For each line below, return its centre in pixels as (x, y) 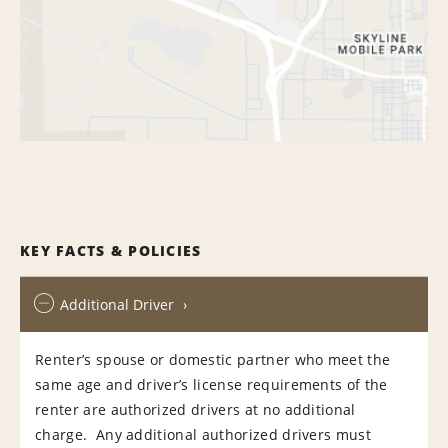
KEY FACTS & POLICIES (111, 250)
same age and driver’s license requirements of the (211, 384)
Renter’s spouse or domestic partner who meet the (213, 359)
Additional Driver (117, 304)
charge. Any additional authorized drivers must (203, 434)
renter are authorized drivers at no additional (195, 409)
